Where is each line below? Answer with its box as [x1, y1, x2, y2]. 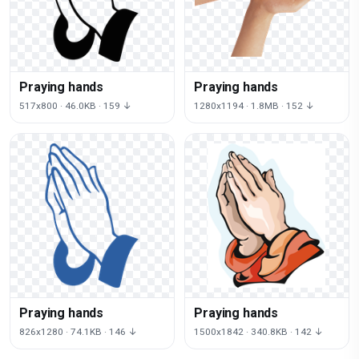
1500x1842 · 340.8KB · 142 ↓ [194, 325, 324, 337]
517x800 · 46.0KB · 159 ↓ [19, 99, 132, 111]
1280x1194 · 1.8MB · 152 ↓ [194, 99, 315, 111]
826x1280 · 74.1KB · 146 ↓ [19, 325, 138, 337]
